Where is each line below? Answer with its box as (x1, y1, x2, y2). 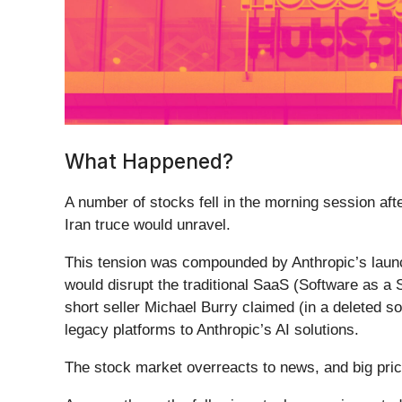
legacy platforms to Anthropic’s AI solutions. (65, 321, 359, 339)
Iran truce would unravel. (65, 216, 235, 234)
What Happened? (65, 149, 233, 174)
